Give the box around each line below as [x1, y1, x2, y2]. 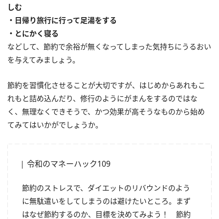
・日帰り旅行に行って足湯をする [7, 15, 117, 25]
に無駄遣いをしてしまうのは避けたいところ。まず [22, 196, 191, 206]
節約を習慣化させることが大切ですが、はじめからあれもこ [7, 80, 205, 90]
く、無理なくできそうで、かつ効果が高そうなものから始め [7, 106, 205, 116]
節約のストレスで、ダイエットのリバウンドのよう [22, 182, 190, 193]
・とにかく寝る [7, 28, 59, 38]
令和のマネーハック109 [27, 158, 110, 169]
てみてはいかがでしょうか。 [7, 119, 103, 130]
